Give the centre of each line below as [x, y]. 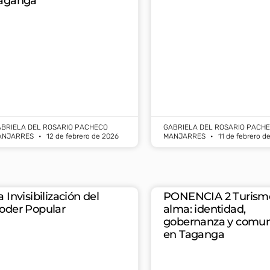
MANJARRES [185, 137]
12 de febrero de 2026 [82, 137]
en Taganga [194, 235]
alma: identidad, [205, 209]
